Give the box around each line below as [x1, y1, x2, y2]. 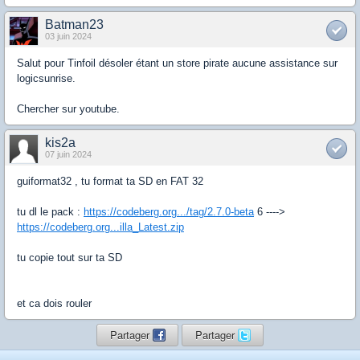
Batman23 [45, 18, 104, 31]
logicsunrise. [17, 72, 76, 84]
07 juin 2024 [45, 149, 92, 159]
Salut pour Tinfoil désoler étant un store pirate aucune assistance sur [17, 57, 337, 69]
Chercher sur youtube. [17, 103, 120, 115]
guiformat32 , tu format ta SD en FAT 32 [17, 175, 203, 187]
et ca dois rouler [17, 297, 92, 309]
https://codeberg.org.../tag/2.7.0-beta [84, 206, 254, 218]
